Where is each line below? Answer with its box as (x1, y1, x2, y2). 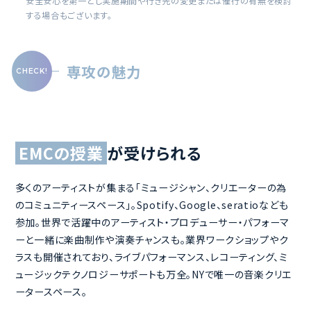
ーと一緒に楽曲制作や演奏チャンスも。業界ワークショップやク (15, 233, 289, 247)
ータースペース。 (15, 285, 87, 299)
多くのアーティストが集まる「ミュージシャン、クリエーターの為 (15, 180, 287, 195)
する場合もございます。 (25, 9, 112, 22)
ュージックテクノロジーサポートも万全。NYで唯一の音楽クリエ (15, 267, 292, 282)
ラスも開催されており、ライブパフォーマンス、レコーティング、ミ (15, 250, 288, 264)
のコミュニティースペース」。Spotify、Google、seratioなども (15, 198, 289, 212)
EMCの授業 (19, 141, 103, 165)
